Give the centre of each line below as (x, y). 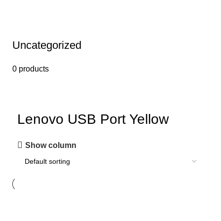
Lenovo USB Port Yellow (93, 119)
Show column (51, 145)
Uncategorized (47, 45)
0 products (31, 69)
